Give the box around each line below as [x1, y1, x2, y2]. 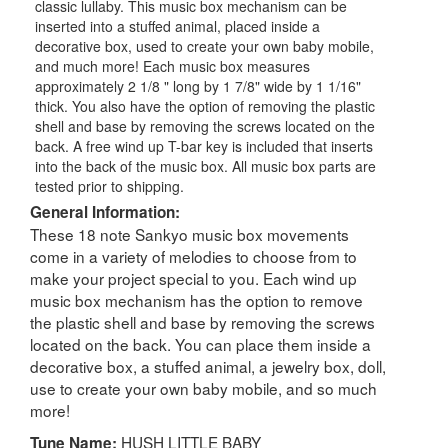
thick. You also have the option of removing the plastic [35, 95, 375, 116]
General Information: [30, 200, 180, 223]
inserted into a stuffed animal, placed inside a [35, 15, 320, 36]
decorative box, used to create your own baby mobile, [35, 35, 374, 56]
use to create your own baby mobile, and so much [30, 376, 377, 399]
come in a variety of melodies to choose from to [30, 244, 357, 267]
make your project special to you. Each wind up [30, 266, 357, 289]
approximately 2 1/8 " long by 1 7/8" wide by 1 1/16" [35, 75, 361, 96]
